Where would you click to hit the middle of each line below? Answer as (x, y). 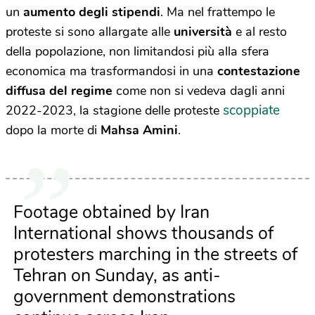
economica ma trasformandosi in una (111, 71)
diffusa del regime (59, 90)
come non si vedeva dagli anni (199, 90)
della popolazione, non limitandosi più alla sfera (137, 51)
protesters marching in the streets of (155, 254)
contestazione (259, 71)
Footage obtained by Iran (111, 212)
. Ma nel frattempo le (218, 12)
